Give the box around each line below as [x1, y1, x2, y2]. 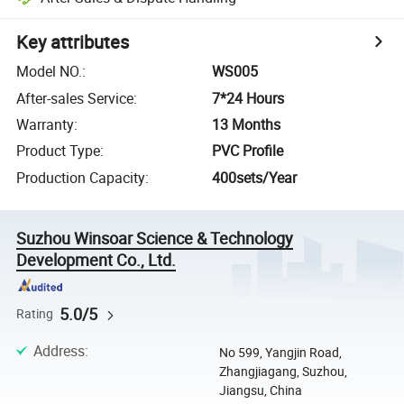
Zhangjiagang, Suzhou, [218, 362, 347, 380]
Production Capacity [16, 167, 146, 188]
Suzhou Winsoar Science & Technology [16, 226, 294, 249]
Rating [16, 305, 54, 322]
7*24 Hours [212, 87, 285, 108]
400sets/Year [212, 167, 298, 188]
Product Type [16, 141, 101, 161]
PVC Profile [212, 141, 284, 161]
